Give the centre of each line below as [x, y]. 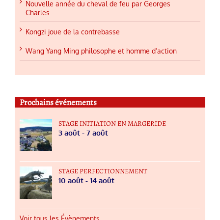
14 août [102, 180]
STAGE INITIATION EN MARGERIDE [112, 123]
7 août [97, 133]
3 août [69, 133]
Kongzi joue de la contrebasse [73, 32]
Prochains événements [58, 103]
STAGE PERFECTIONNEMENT [103, 171]
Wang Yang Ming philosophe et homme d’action [101, 51]
